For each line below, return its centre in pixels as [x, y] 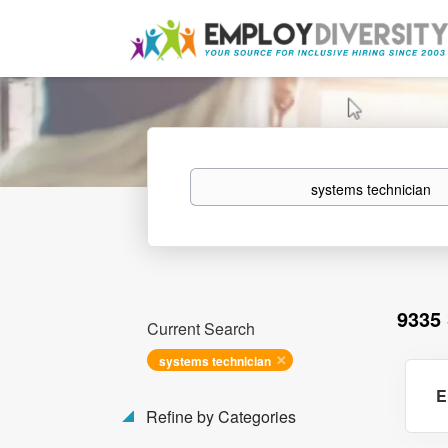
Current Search [201, 328]
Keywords [219, 177]
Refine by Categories [219, 416]
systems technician [215, 361]
